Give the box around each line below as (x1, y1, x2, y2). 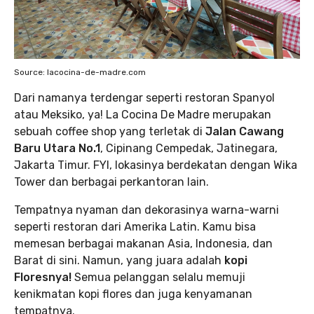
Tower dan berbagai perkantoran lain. (14, 175, 209, 189)
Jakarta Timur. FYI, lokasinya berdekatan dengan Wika (14, 158, 297, 172)
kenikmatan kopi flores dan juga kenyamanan (14, 287, 252, 301)
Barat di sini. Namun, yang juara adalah (14, 253, 221, 267)
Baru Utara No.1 (14, 141, 100, 155)
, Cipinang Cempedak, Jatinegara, (100, 141, 278, 155)
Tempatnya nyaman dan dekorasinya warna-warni (14, 203, 279, 217)
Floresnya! (14, 270, 74, 284)
